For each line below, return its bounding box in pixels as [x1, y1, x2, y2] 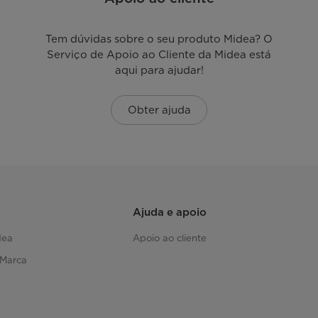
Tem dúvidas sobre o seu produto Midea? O [45, 33, 273, 46]
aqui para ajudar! [114, 64, 204, 77]
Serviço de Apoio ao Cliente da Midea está [47, 48, 271, 62]
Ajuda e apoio [132, 206, 207, 219]
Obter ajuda [127, 103, 191, 116]
